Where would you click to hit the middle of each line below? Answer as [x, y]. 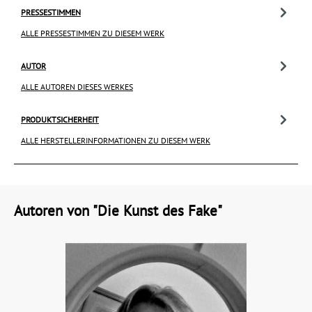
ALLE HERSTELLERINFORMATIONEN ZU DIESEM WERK [116, 140]
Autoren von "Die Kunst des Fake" [118, 211]
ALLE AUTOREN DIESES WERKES [77, 86]
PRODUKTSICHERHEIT [60, 119]
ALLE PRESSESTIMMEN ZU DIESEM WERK [93, 33]
